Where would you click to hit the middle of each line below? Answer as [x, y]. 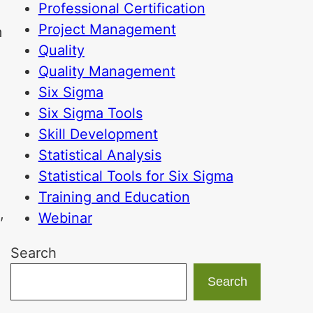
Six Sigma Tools [90, 113]
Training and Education [114, 197]
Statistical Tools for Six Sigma [136, 176]
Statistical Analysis [100, 155]
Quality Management [107, 71]
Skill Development [98, 134]
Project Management [107, 29]
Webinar [65, 218]
